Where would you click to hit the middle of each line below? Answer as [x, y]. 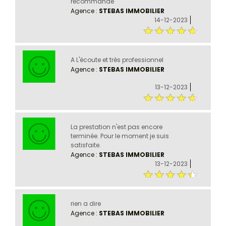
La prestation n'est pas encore [116, 127]
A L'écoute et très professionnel [117, 60]
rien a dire [86, 204]
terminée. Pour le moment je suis [120, 136]
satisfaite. [86, 145]
